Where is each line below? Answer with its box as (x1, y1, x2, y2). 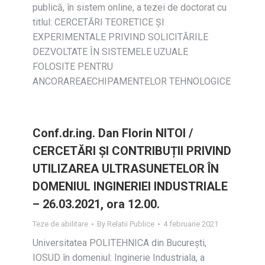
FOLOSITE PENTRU (33, 61, 113, 72)
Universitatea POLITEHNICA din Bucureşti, (33, 237, 206, 248)
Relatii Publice (107, 219, 154, 228)
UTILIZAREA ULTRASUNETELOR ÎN (33, 161, 219, 176)
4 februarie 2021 (163, 219, 218, 228)
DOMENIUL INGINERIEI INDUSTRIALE (33, 179, 228, 193)
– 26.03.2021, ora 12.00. (33, 197, 160, 211)
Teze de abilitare (33, 219, 88, 228)
